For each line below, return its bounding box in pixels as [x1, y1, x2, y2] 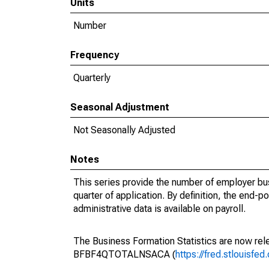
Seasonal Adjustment [70, 101, 169, 113]
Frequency [70, 49, 119, 61]
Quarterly [73, 72, 110, 83]
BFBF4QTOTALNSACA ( [73, 249, 175, 260]
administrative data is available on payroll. [73, 203, 246, 214]
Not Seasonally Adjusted [73, 124, 175, 136]
